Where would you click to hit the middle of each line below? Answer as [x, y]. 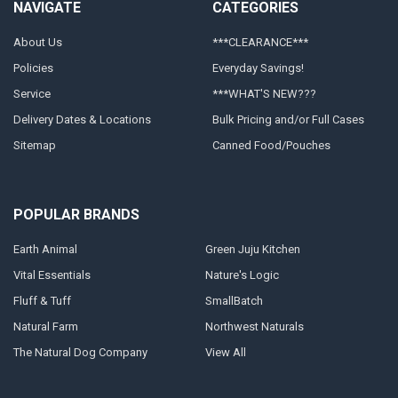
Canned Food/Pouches [271, 146]
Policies [33, 68]
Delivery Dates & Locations [82, 120]
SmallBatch [234, 301]
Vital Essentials [52, 275]
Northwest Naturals [254, 327]
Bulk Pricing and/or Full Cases [288, 120]
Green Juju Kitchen [252, 250]
